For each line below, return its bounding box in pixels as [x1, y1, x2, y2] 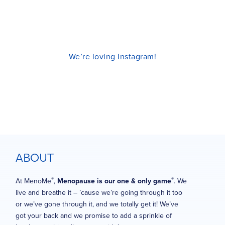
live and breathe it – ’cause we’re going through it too [16, 187, 182, 198]
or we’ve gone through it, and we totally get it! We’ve [16, 199, 178, 210]
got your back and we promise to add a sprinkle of [16, 210, 172, 221]
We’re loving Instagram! [68, 50, 157, 62]
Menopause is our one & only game [57, 176, 171, 187]
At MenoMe [16, 176, 51, 187]
